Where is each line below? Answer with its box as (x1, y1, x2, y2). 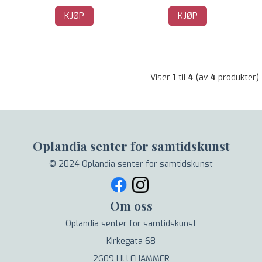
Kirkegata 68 (106, 235, 156, 247)
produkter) (216, 72, 259, 83)
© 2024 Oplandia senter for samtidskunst (49, 158, 213, 170)
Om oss (109, 196, 153, 213)
